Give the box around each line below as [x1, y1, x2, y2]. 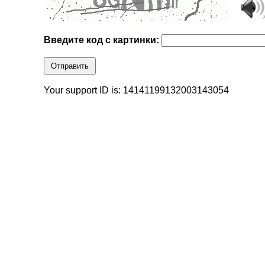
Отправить [51, 62, 89, 71]
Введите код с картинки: [44, 35, 162, 46]
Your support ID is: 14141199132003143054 [44, 85, 230, 96]
